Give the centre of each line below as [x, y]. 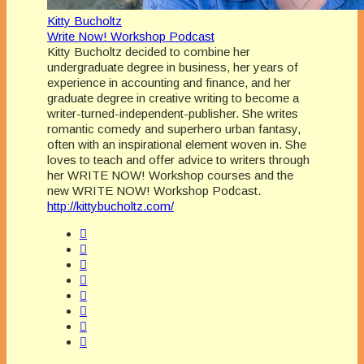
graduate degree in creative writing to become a [173, 97]
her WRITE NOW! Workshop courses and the [170, 175]
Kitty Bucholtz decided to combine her [149, 51]
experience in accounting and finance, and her [169, 82]
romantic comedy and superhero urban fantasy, [174, 128]
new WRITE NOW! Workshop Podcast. [154, 190]
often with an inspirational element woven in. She [177, 144]
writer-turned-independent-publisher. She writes [173, 113]
